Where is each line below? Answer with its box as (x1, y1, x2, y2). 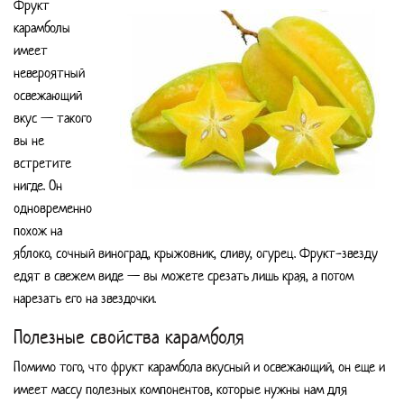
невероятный (14, 62, 85, 82)
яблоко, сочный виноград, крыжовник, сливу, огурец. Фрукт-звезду (14, 243, 378, 262)
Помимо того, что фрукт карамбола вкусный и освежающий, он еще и (14, 357, 385, 377)
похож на (14, 220, 62, 240)
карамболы (14, 17, 70, 37)
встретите (14, 152, 71, 172)
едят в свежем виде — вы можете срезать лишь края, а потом (14, 265, 353, 285)
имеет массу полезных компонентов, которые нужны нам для (14, 380, 347, 399)
